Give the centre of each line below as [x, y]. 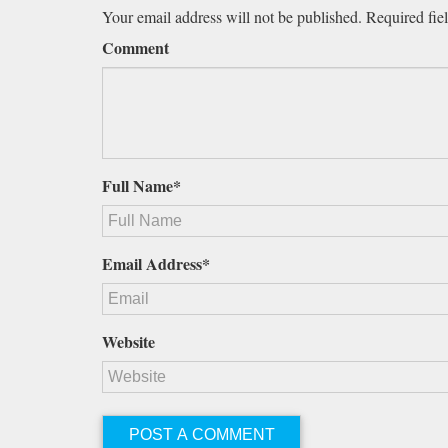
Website [128, 342]
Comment [135, 47]
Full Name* [141, 185]
